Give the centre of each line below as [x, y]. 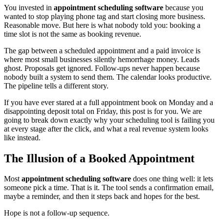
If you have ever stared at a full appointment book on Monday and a [109, 102]
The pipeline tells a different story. [56, 86]
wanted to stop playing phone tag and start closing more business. [105, 16]
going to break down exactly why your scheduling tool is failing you [109, 120]
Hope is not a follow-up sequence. [57, 213]
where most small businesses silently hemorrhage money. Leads [102, 59]
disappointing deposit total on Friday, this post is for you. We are [103, 111]
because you [183, 7]
